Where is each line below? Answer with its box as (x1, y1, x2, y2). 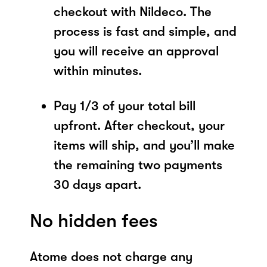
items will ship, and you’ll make (54, 137, 235, 153)
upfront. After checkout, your (54, 117, 225, 133)
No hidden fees (30, 209, 158, 232)
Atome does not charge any (30, 249, 193, 264)
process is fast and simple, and (54, 23, 237, 39)
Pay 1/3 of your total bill (54, 98, 195, 113)
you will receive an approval (54, 43, 219, 58)
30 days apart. (54, 176, 141, 192)
